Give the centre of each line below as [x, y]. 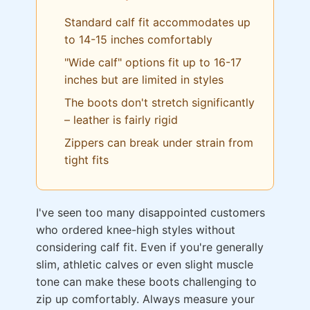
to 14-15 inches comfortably [138, 39]
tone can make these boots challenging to [146, 281]
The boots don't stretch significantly [159, 102]
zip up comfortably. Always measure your [145, 299]
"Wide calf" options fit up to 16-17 [153, 62]
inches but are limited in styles [144, 79]
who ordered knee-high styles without [136, 229]
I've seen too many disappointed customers [151, 212]
